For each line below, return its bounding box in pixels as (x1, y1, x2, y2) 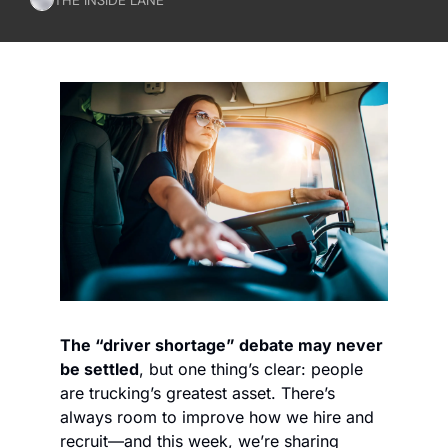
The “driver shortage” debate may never (60, 334, 383, 355)
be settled (60, 358, 139, 379)
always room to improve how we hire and (60, 406, 374, 427)
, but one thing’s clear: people (139, 358, 363, 379)
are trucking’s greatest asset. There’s (60, 382, 335, 403)
